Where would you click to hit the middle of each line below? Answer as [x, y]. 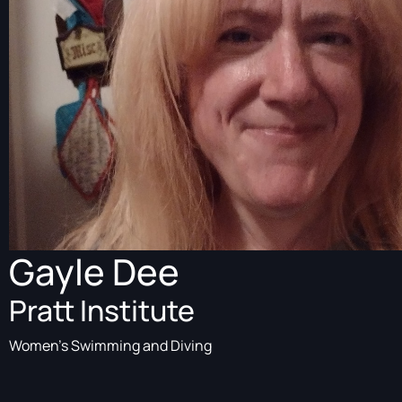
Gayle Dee [94, 271]
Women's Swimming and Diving [110, 345]
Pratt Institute [102, 310]
